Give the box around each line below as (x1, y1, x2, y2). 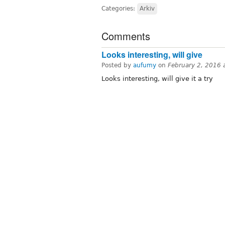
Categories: (101, 5, 137, 13)
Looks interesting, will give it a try (101, 75, 213, 83)
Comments (101, 29, 150, 44)
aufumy (133, 62, 156, 69)
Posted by (101, 62, 133, 69)
